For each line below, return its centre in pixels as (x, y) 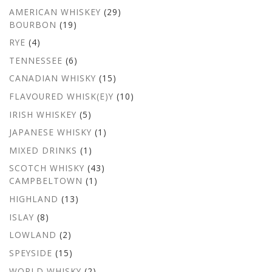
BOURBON (33, 24)
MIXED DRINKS (43, 150)
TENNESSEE (36, 60)
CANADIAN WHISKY (53, 78)
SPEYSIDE (31, 253)
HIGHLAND (34, 199)
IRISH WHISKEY (43, 114)
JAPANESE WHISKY (50, 132)
